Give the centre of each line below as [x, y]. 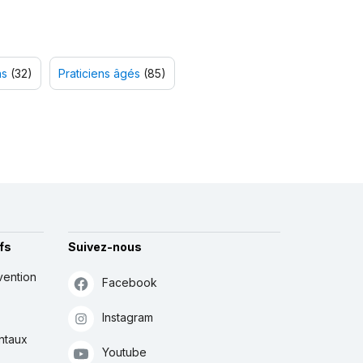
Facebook [129, 283]
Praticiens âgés [99, 74]
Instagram [127, 318]
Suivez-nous [105, 247]
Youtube [124, 352]
